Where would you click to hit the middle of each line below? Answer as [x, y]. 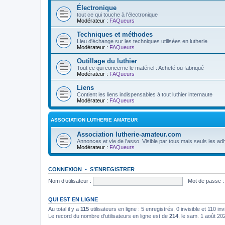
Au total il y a [64, 209]
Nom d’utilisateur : [70, 181]
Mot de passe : [206, 181]
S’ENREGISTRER [112, 169]
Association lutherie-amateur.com [129, 134]
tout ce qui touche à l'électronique [117, 15]
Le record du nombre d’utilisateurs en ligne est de [109, 216]
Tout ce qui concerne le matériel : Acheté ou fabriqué [140, 68]
